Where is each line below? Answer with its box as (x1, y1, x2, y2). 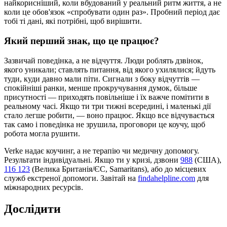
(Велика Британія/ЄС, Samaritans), (32, 164, 149, 173)
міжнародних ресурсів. (4, 182, 83, 192)
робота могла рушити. (4, 129, 80, 138)
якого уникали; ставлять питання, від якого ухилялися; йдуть (4, 65, 215, 74)
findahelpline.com (138, 173, 195, 182)
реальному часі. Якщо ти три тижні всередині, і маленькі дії (4, 101, 211, 110)
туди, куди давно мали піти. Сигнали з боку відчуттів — (4, 74, 200, 83)
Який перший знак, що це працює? (4, 35, 159, 47)
